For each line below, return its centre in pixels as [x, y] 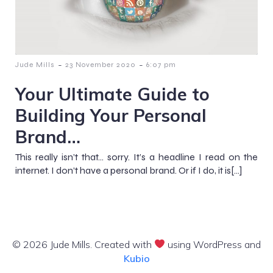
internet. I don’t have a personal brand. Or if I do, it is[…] [129, 170]
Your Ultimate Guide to [112, 94]
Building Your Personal [111, 115]
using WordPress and [213, 244]
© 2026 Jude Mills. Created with [83, 244]
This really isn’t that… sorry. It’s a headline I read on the [136, 157]
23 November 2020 [101, 64]
